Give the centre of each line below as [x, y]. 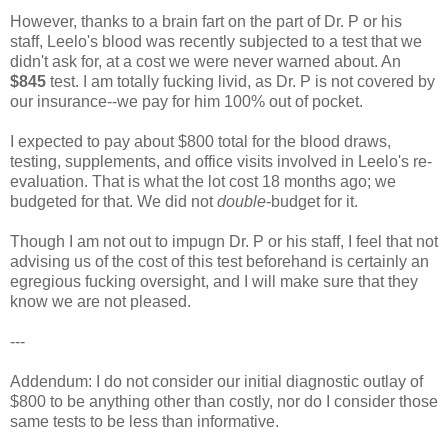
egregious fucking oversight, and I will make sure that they [214, 282]
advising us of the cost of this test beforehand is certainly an [219, 262]
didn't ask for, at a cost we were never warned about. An [205, 62]
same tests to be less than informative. [144, 422]
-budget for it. [312, 202]
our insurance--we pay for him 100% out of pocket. [186, 102]
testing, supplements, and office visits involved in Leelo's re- [221, 162]
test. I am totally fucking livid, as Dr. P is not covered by [240, 82]
